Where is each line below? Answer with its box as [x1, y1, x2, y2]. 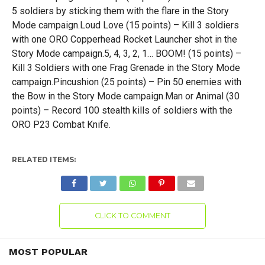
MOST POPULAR [9, 246, 88, 257]
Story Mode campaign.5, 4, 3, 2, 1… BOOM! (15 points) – [11, 48, 241, 59]
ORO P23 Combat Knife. [11, 119, 111, 130]
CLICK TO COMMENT [94, 211, 170, 220]
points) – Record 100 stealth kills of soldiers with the [11, 105, 232, 116]
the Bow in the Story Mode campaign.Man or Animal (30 [11, 91, 240, 102]
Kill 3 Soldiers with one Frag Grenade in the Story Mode [11, 62, 240, 73]
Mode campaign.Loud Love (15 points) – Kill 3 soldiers [11, 20, 239, 31]
